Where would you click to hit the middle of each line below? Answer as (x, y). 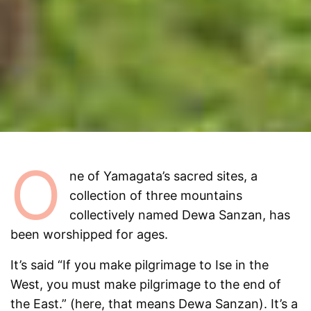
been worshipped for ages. (90, 234)
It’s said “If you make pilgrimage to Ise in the (140, 264)
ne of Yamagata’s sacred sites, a (163, 176)
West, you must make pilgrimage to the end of (146, 284)
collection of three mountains (155, 195)
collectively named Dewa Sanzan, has (179, 215)
